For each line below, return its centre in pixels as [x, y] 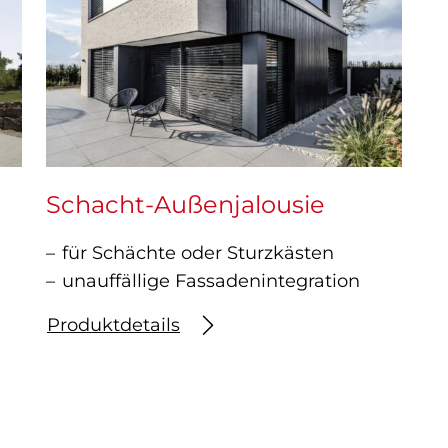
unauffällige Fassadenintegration [211, 280]
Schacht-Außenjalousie [185, 204]
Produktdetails [113, 325]
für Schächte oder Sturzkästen [198, 252]
